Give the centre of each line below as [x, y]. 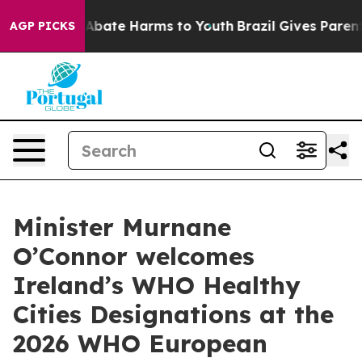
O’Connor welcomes [134, 256]
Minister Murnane [122, 227]
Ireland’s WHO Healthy [157, 285]
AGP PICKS [42, 26]
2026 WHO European [140, 343]
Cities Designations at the [173, 314]
